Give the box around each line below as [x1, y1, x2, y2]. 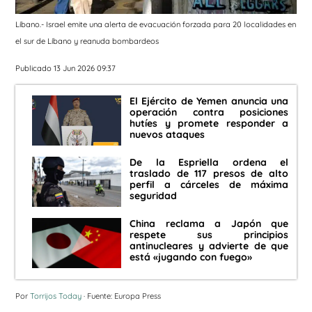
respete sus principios [130, 228, 288, 242]
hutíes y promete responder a [130, 117, 288, 130]
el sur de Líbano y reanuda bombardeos [15, 36, 159, 47]
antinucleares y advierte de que [130, 240, 288, 253]
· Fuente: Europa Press [81, 291, 161, 302]
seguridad [130, 189, 177, 203]
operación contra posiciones [130, 106, 288, 119]
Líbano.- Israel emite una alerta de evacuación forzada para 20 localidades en [15, 19, 296, 30]
